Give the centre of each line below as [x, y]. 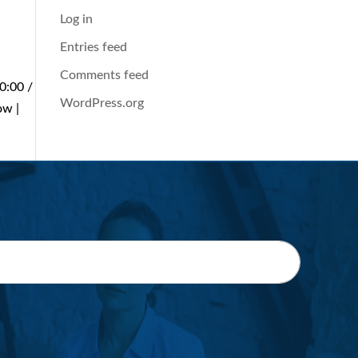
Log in [76, 19]
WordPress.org [101, 103]
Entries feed [93, 47]
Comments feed [104, 75]
